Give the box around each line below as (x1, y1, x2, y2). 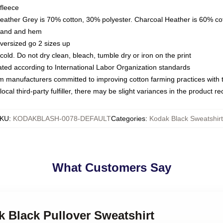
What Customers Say (52, 161, 171, 174)
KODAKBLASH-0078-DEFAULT (12, 114, 111, 122)
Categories (111, 114, 145, 122)
